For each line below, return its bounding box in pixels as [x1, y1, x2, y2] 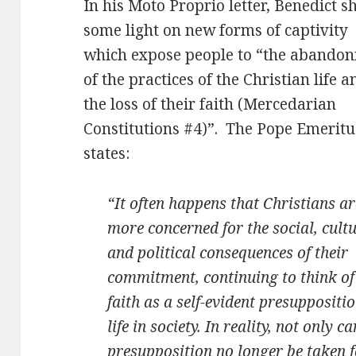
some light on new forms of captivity [83, 20, 349, 41]
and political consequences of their [107, 242, 349, 264]
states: [83, 143, 130, 164]
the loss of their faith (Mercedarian [83, 94, 337, 115]
